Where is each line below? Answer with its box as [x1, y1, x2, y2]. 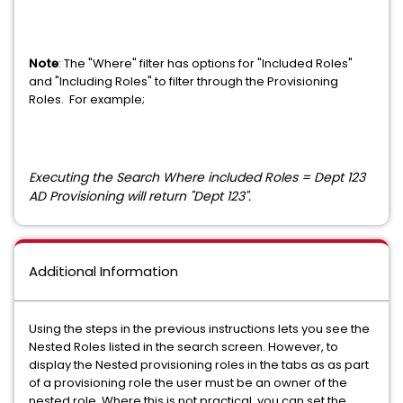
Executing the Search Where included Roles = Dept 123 [29, 168, 365, 186]
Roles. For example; [29, 91, 145, 108]
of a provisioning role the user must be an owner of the [29, 374, 347, 391]
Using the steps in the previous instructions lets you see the [29, 320, 370, 337]
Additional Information [29, 262, 178, 281]
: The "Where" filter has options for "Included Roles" [58, 55, 353, 72]
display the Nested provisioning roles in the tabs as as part [29, 356, 369, 373]
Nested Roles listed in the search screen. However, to [29, 338, 338, 355]
